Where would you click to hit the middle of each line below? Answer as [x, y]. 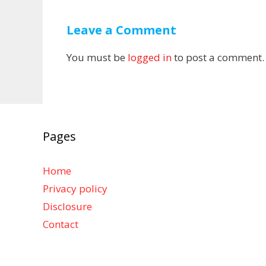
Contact [61, 224]
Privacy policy [75, 188]
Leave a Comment [121, 30]
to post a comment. [218, 57]
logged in [150, 57]
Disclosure [67, 206]
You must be [97, 57]
